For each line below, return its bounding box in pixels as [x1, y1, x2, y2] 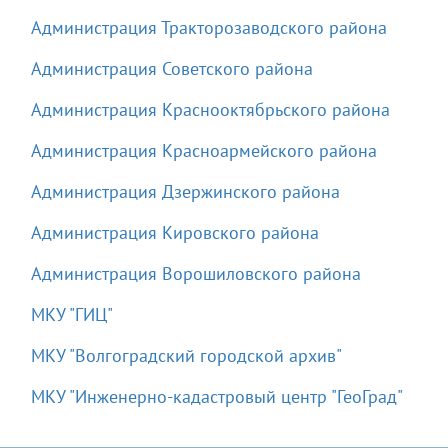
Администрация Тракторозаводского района [31, 16, 387, 40]
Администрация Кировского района [31, 221, 319, 245]
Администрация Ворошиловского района [31, 262, 361, 286]
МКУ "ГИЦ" [31, 303, 113, 327]
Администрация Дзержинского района [31, 180, 340, 204]
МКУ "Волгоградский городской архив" [31, 344, 342, 368]
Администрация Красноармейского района [31, 139, 377, 163]
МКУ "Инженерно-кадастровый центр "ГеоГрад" [31, 385, 403, 409]
